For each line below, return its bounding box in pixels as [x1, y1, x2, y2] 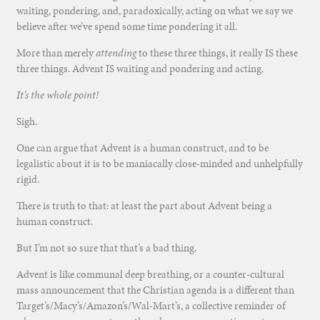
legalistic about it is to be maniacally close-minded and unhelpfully [16, 156, 303, 171]
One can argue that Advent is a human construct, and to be [16, 141, 269, 156]
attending [95, 46, 136, 61]
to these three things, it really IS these [136, 46, 298, 61]
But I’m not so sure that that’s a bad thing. [16, 241, 196, 256]
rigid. [16, 172, 39, 187]
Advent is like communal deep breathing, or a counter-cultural [16, 267, 284, 282]
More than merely [16, 46, 96, 61]
